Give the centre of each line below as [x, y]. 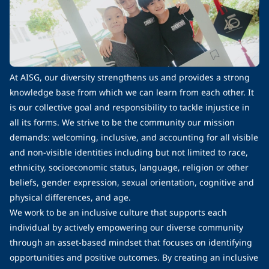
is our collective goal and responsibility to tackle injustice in [130, 107]
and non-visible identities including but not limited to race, [129, 152]
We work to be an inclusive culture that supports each [118, 212]
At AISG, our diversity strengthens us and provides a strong [130, 77]
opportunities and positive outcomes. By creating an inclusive [134, 257]
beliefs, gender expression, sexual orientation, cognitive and [132, 182]
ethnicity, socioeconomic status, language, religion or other [129, 167]
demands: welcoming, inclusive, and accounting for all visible [134, 137]
